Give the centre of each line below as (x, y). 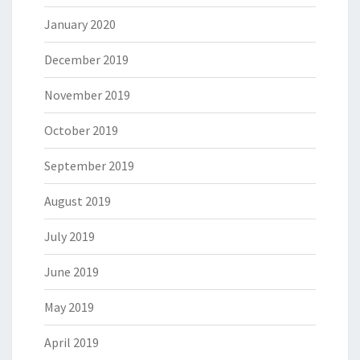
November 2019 (87, 95)
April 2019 (72, 343)
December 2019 (86, 60)
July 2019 (70, 237)
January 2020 (80, 25)
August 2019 (78, 201)
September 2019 (89, 166)
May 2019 (69, 307)
